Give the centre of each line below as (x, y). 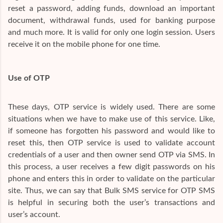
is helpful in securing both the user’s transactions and (111, 202)
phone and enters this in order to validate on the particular (111, 178)
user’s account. (34, 214)
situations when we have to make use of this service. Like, (111, 119)
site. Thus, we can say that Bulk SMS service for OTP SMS (111, 190)
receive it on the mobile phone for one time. (84, 44)
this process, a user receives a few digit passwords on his (111, 167)
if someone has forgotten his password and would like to (111, 131)
